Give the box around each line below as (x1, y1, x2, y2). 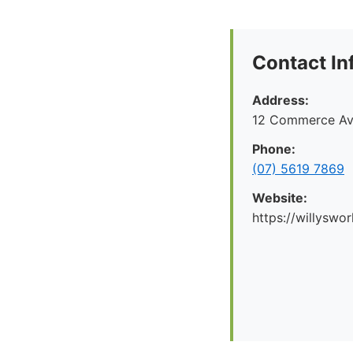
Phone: (252, 141, 295, 157)
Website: (252, 190, 307, 206)
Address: (252, 92, 309, 108)
